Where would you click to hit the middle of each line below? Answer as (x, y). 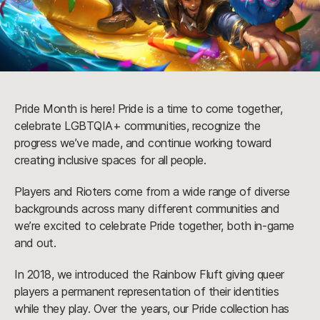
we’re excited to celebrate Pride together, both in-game (154, 226)
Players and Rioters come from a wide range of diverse (152, 192)
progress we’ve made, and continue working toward (143, 143)
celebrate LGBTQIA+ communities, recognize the (137, 126)
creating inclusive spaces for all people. (112, 160)
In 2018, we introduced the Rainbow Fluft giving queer (149, 275)
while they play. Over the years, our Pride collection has (152, 309)
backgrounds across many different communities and (147, 209)
